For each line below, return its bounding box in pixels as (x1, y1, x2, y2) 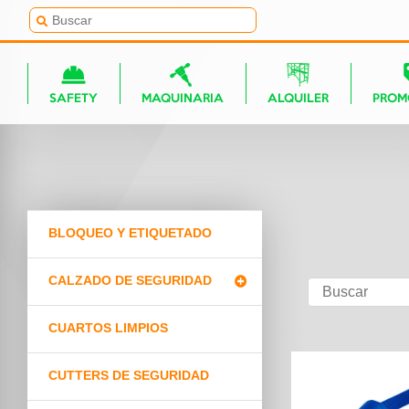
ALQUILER (267, 94, 329, 104)
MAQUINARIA (142, 94, 224, 104)
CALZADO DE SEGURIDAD (47, 274, 212, 288)
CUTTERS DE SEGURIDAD (47, 369, 209, 383)
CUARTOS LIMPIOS (47, 321, 168, 335)
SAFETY (49, 94, 98, 104)
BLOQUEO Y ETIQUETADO (47, 226, 212, 240)
